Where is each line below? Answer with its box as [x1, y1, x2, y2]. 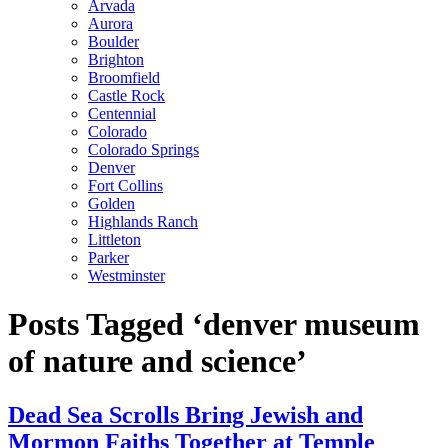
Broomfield [88, 69, 160, 86]
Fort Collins [88, 177, 163, 194]
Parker [88, 249, 129, 266]
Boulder [88, 33, 139, 50]
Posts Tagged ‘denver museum [8, 306, 420, 343]
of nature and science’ [8, 343, 307, 380]
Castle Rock [88, 87, 165, 104]
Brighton [88, 51, 144, 68]
